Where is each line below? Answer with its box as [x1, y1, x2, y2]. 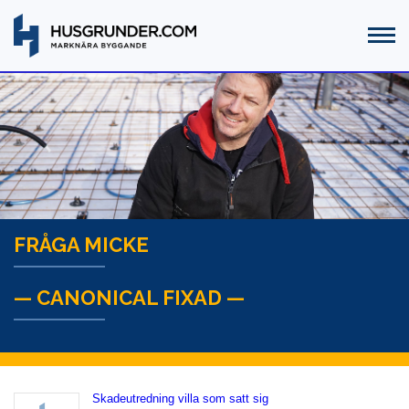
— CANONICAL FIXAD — [14, 286, 245, 310]
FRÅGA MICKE [14, 233, 149, 257]
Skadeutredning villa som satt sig [92, 392, 268, 406]
